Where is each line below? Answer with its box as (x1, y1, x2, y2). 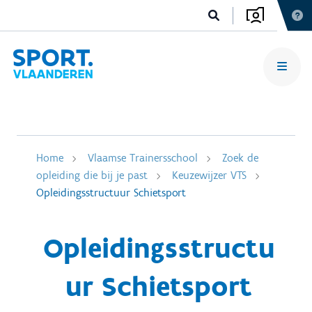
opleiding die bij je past (36, 169, 148, 182)
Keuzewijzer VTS (172, 169, 247, 182)
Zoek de (222, 151, 258, 164)
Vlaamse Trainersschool (88, 151, 198, 164)
